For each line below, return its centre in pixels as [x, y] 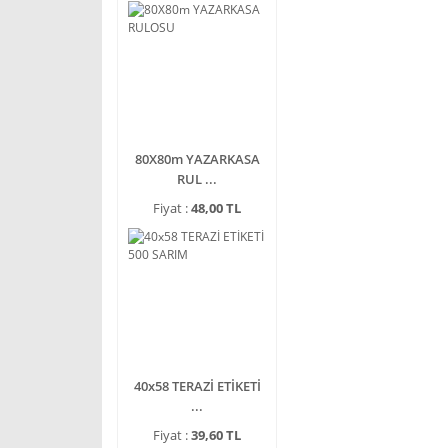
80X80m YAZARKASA [197, 159]
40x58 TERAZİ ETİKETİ [197, 386]
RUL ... [197, 179]
